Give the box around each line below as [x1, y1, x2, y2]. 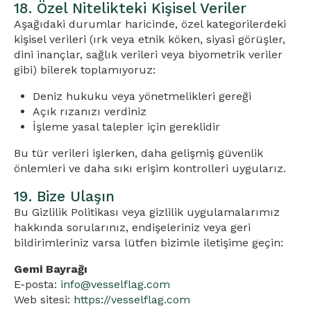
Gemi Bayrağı [14, 262, 87, 276]
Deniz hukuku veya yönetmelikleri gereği [33, 90, 252, 103]
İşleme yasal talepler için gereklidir [33, 120, 221, 133]
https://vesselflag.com [74, 293, 190, 306]
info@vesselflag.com [60, 278, 170, 291]
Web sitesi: [14, 293, 74, 306]
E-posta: [14, 278, 60, 291]
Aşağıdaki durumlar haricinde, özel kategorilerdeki [14, 17, 286, 31]
